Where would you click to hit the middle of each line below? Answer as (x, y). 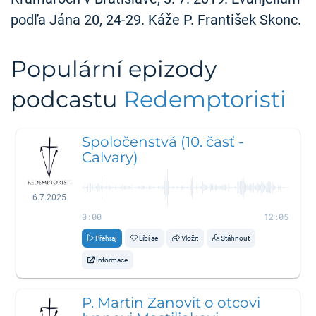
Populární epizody (114, 68)
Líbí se (149, 238)
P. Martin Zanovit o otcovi (171, 302)
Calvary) (110, 157)
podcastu (67, 99)
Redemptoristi (205, 99)
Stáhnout (236, 238)
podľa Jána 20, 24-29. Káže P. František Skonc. (156, 20)
